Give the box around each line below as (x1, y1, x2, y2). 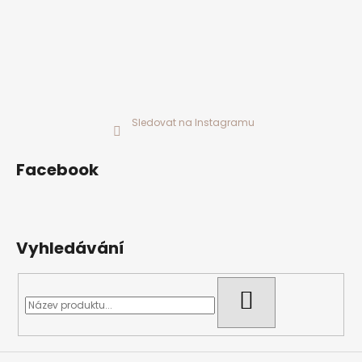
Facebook (16, 158, 99, 181)
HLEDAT (252, 291, 293, 308)
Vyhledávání (16, 236, 124, 259)
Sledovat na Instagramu (132, 115, 255, 129)
